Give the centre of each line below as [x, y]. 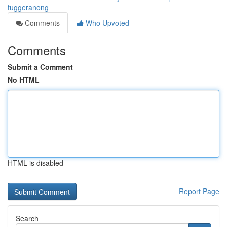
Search [27, 218]
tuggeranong [28, 7]
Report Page [199, 191]
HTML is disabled [35, 163]
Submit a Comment [40, 67]
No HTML [24, 80]
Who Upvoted [106, 23]
